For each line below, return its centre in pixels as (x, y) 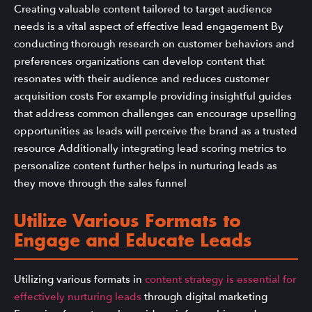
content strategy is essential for (220, 280)
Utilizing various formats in (79, 280)
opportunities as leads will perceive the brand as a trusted (156, 131)
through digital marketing (204, 297)
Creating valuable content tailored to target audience (143, 9)
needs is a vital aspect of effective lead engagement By (149, 26)
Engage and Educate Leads (133, 242)
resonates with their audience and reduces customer (141, 78)
